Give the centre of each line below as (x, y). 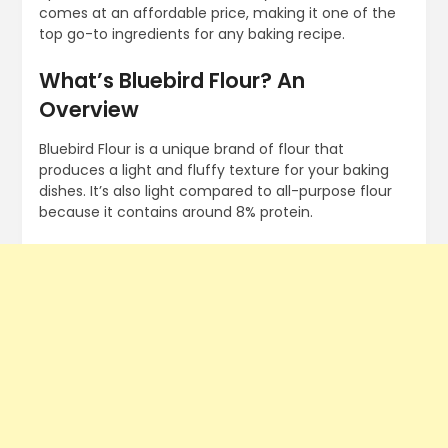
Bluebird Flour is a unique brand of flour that (191, 149)
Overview (91, 110)
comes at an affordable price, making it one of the (217, 13)
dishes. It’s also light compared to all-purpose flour (215, 191)
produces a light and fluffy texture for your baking (213, 170)
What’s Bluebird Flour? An (171, 81)
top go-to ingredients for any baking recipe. (191, 34)
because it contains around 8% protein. (177, 212)
